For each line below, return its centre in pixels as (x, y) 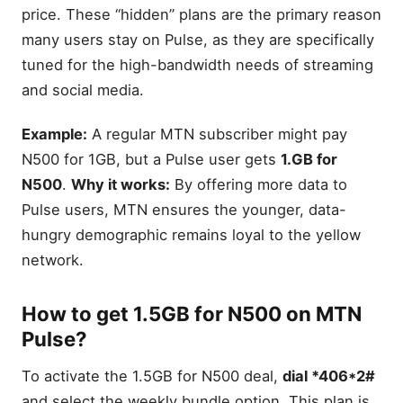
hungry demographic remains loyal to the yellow (191, 235)
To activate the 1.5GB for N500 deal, (152, 376)
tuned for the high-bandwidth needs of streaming (197, 64)
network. (53, 260)
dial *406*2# (329, 376)
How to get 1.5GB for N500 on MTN (192, 313)
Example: (54, 134)
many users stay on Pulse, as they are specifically (198, 39)
